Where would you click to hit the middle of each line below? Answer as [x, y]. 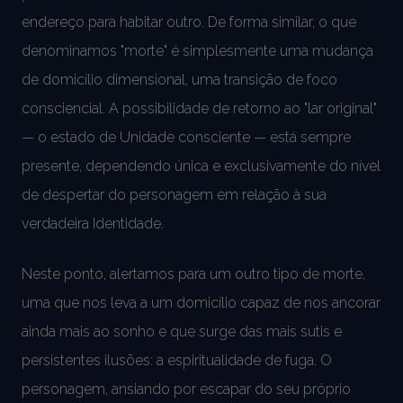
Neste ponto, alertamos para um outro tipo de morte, [193, 273]
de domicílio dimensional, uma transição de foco [179, 79]
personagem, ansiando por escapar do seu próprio [186, 389]
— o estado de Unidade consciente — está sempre [186, 137]
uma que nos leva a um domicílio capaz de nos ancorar [201, 302]
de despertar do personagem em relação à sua [174, 194]
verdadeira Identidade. [93, 223]
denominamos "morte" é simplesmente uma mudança [197, 50]
